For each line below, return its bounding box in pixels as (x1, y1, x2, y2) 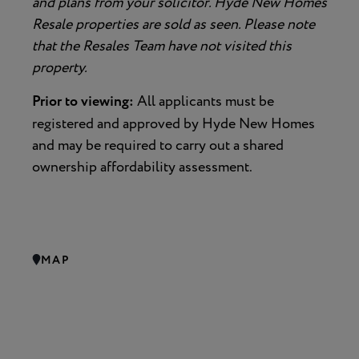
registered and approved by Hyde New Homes (32, 114, 315, 134)
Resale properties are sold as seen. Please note (32, 14, 315, 34)
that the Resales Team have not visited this (32, 36, 292, 56)
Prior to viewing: (32, 91, 137, 112)
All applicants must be (137, 91, 274, 111)
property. (32, 58, 87, 78)
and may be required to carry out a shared (32, 135, 284, 155)
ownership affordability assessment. (32, 157, 252, 177)
